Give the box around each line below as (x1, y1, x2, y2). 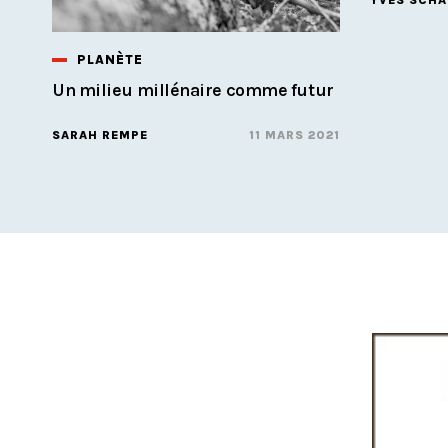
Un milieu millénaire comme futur (52, 78, 334, 101)
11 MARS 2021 (248, 127, 340, 142)
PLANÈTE (77, 51, 143, 67)
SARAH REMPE (52, 127, 148, 142)
